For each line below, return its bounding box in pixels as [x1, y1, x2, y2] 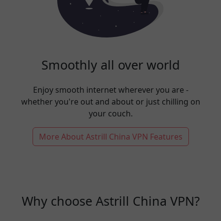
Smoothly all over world [41, 56, 180, 73]
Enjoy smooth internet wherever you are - [33, 84, 188, 95]
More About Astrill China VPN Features [38, 131, 183, 142]
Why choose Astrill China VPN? [21, 192, 200, 209]
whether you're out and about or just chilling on [21, 96, 200, 107]
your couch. [88, 108, 133, 119]
